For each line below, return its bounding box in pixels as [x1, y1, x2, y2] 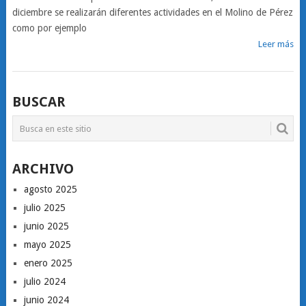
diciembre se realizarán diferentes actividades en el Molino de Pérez [12, 7, 293, 18]
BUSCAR [12, 94, 66, 110]
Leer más [258, 39, 294, 49]
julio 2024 [23, 276, 66, 287]
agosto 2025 [23, 184, 77, 195]
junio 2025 [23, 221, 69, 232]
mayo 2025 [23, 239, 71, 250]
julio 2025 [23, 202, 66, 213]
